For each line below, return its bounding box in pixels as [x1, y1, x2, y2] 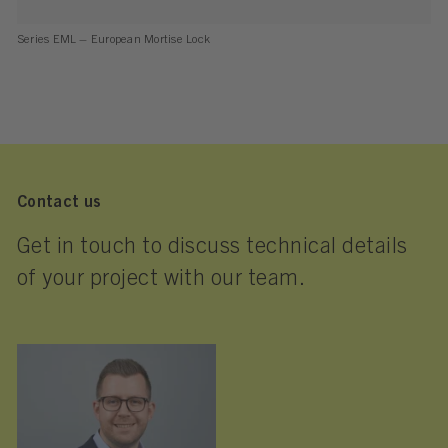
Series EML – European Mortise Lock [16, 33, 211, 46]
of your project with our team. [16, 268, 306, 291]
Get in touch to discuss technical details [16, 236, 408, 259]
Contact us [16, 194, 102, 212]
